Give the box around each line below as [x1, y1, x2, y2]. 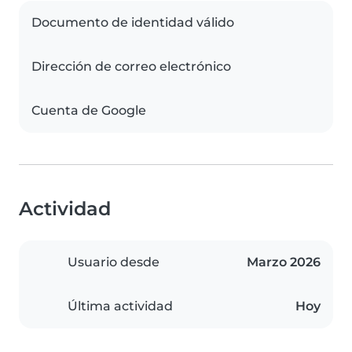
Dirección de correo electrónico [31, 59, 231, 75]
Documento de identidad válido [31, 15, 234, 31]
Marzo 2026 [247, 255, 321, 270]
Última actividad [68, 299, 173, 314]
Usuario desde [68, 255, 159, 270]
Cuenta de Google [31, 103, 146, 119]
